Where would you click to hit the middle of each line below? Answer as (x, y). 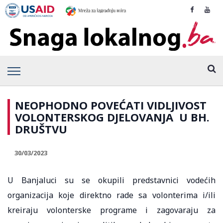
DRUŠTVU (41, 129)
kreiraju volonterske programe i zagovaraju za (111, 210)
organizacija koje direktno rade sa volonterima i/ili (111, 195)
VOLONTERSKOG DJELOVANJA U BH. (112, 117)
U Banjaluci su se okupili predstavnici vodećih (111, 180)
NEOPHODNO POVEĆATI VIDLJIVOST (111, 105)
